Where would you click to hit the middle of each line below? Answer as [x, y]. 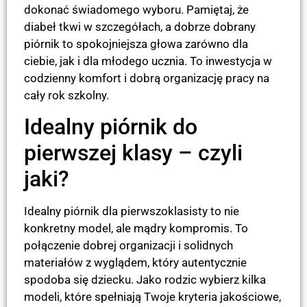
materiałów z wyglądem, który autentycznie [135, 263]
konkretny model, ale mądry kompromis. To [136, 229]
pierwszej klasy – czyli [133, 153]
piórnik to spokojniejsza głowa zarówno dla [136, 44]
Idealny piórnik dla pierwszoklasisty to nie [132, 211]
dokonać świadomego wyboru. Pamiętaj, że [136, 10]
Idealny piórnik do [111, 127]
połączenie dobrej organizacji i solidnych [128, 246]
